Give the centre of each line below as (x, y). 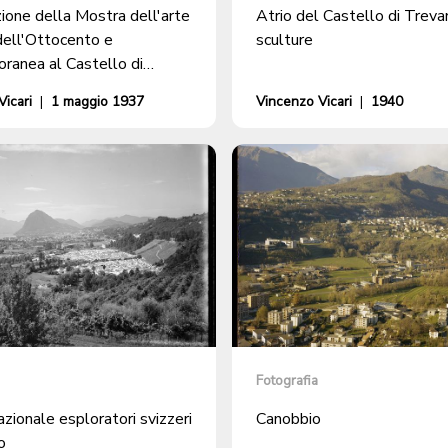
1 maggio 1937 (97, 101)
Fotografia (287, 380)
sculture (284, 39)
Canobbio (288, 418)
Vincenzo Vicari (304, 101)
